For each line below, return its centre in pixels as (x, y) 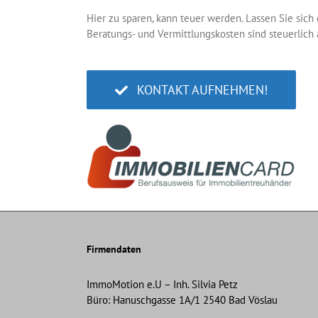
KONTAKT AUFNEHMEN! (202, 90)
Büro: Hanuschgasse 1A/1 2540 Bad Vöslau (182, 300)
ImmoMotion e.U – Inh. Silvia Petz (162, 284)
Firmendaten (114, 249)
